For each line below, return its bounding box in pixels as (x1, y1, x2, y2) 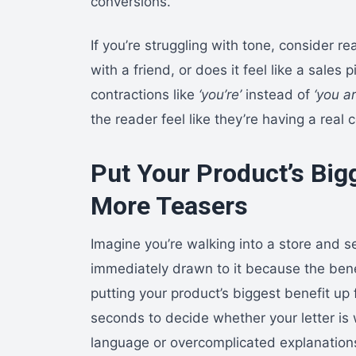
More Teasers (91, 190, 248, 221)
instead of (242, 86, 314, 103)
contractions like (91, 86, 199, 103)
